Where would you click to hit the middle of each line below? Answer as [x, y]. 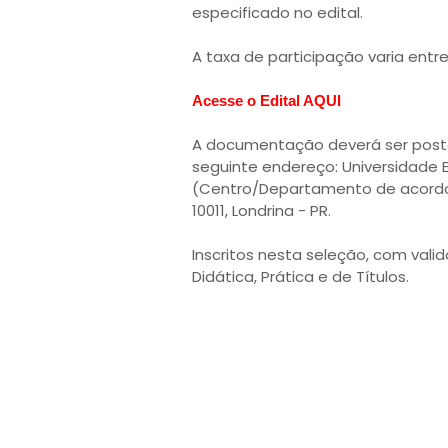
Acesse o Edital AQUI [266, 100]
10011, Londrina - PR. [261, 210]
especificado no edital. [277, 12]
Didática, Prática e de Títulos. [300, 276]
